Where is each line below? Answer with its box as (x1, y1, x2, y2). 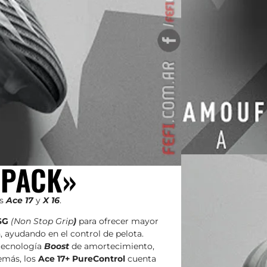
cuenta (125, 253, 156, 264)
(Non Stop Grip (11, 215, 73, 226)
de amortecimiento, (69, 240, 154, 252)
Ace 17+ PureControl (38, 253, 125, 264)
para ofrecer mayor (76, 215, 159, 226)
